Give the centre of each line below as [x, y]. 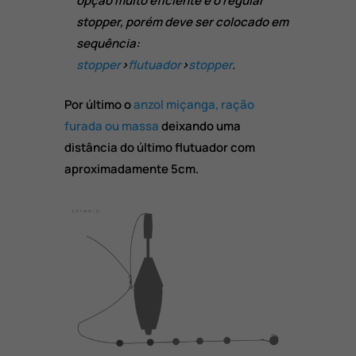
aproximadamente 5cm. [131, 169]
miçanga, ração [210, 105]
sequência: [108, 44]
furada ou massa [111, 126]
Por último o [99, 105]
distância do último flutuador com [159, 148]
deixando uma [199, 126]
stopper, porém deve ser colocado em [182, 22]
